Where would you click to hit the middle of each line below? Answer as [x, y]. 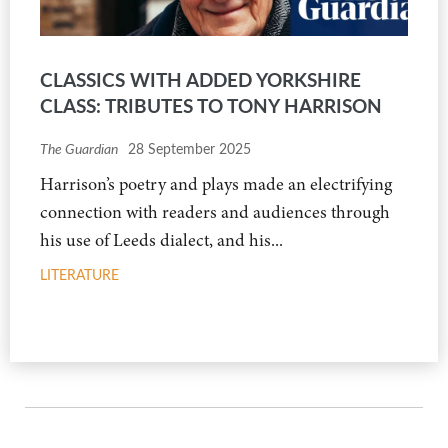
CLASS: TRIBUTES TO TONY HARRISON [211, 104]
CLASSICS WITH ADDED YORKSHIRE [200, 78]
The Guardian [79, 148]
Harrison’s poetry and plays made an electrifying [216, 183]
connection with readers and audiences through [215, 211]
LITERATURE [79, 274]
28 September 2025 [189, 148]
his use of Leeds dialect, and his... [161, 239]
